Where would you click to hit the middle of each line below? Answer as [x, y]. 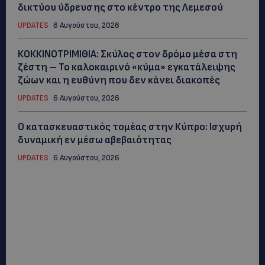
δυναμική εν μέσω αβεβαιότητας [95, 140]
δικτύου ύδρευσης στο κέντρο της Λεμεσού [120, 7]
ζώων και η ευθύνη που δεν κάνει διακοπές [119, 80]
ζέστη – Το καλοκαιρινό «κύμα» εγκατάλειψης [127, 67]
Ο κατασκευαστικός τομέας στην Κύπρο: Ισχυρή [130, 127]
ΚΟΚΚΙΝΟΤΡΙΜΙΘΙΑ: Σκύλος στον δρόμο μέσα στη [127, 54]
